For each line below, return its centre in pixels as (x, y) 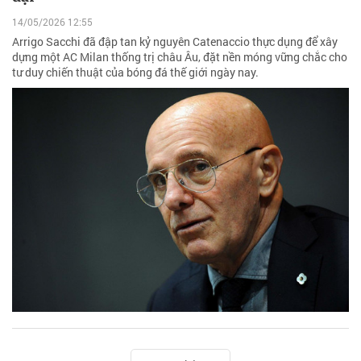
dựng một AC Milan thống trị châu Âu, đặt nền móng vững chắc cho (180, 56)
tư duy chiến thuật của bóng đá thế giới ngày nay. (135, 72)
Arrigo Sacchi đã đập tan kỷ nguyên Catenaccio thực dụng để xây (175, 41)
